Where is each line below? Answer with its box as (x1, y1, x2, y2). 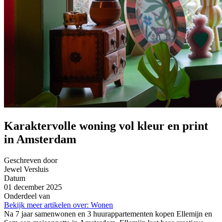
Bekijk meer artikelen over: (4, 201, 89, 210)
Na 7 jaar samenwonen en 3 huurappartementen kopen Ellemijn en (4, 210, 212, 219)
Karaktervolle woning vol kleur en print (4, 119, 208, 133)
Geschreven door (4, 156, 57, 165)
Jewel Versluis (4, 165, 49, 174)
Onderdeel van (4, 192, 50, 201)
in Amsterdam (4, 133, 76, 146)
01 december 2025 (4, 183, 62, 192)
